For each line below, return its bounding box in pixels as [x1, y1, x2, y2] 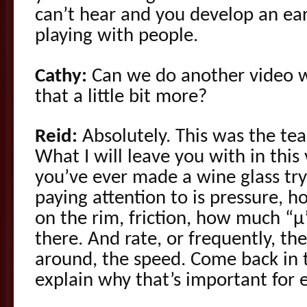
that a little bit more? [35, 87, 207, 107]
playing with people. [35, 27, 198, 47]
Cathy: [35, 66, 87, 86]
